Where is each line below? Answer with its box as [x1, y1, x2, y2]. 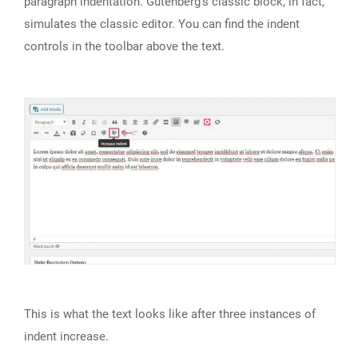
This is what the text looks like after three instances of [24, 307, 316, 322]
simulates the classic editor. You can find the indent [24, 16, 300, 31]
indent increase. [24, 329, 109, 344]
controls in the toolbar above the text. [24, 38, 225, 54]
